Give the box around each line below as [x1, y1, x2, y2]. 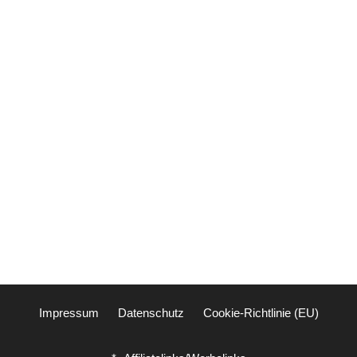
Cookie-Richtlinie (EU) [202, 305, 319, 320]
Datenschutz [117, 305, 184, 320]
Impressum [38, 305, 99, 320]
